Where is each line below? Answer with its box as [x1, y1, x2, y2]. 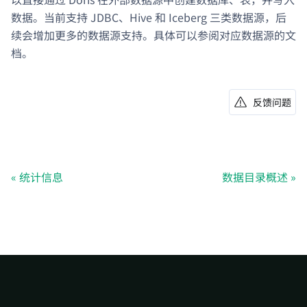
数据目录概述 [222, 168, 288, 185]
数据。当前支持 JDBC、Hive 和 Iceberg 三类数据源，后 [11, 8, 286, 25]
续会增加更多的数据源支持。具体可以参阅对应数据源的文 [11, 26, 296, 43]
